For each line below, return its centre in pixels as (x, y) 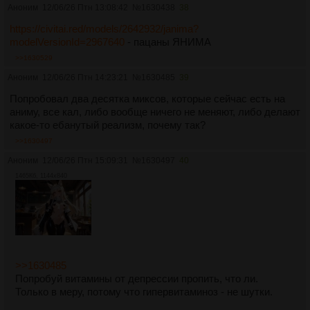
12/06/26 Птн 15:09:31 (85, 160)
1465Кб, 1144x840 (41, 175)
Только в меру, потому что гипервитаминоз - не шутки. (144, 291)
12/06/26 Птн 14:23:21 (85, 77)
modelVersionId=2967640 (67, 42)
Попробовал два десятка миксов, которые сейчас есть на (147, 98)
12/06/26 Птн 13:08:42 (85, 7)
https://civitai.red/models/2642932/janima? (104, 28)
